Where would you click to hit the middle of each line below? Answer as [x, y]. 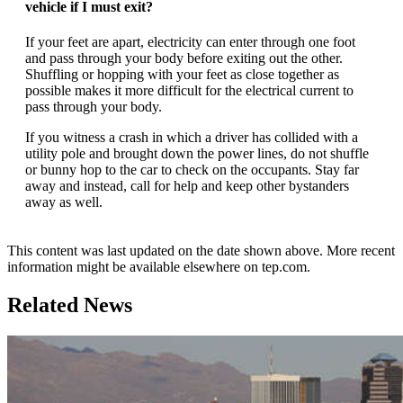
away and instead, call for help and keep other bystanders [187, 185]
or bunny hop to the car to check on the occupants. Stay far [192, 169]
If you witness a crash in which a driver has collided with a [192, 137]
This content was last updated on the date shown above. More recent [201, 250]
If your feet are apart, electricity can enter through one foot [190, 41]
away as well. [64, 201]
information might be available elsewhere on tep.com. [159, 266]
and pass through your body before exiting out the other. [184, 58]
